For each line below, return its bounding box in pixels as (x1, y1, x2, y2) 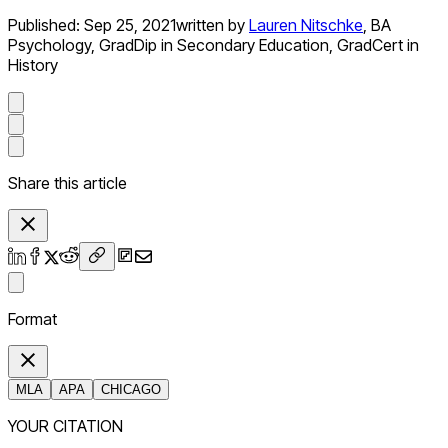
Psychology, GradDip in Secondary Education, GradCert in (8, 35, 419, 56)
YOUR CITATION (8, 416, 123, 437)
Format (8, 309, 57, 330)
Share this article (8, 173, 127, 194)
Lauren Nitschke (249, 15, 363, 36)
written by (176, 15, 245, 36)
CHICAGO (101, 382, 161, 398)
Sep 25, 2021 (84, 15, 176, 36)
